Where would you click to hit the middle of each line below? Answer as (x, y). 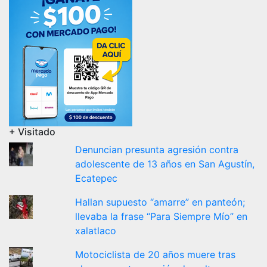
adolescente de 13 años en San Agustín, (165, 164)
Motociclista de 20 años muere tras (156, 254)
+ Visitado (32, 131)
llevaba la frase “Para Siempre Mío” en (162, 216)
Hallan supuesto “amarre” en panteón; (160, 202)
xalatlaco (96, 230)
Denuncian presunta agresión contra (157, 149)
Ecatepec (97, 178)
